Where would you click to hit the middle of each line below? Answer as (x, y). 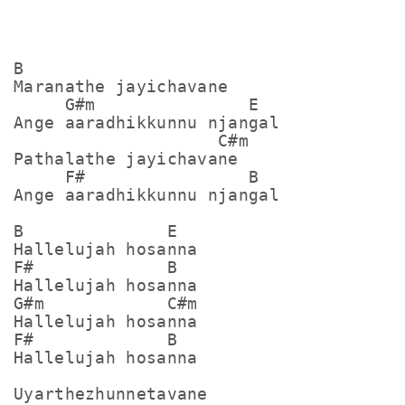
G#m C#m (106, 303)
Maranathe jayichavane (121, 86)
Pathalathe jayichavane (126, 159)
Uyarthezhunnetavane (111, 394)
